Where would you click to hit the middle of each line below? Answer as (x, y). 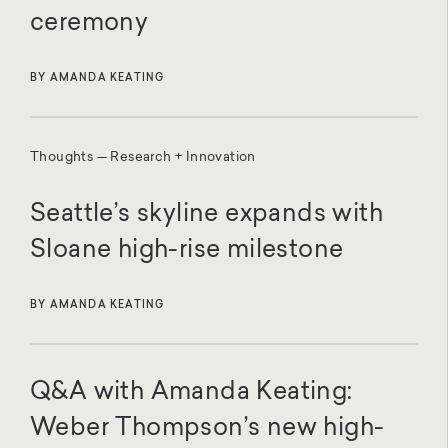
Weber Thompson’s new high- (207, 428)
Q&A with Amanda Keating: (191, 392)
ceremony (89, 23)
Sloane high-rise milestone (187, 250)
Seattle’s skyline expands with (206, 214)
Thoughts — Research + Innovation (143, 157)
